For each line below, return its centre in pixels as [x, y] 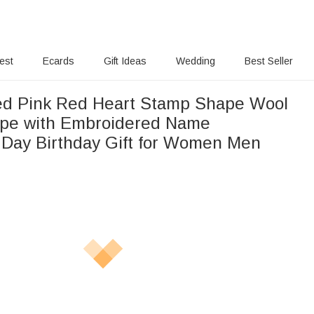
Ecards [59, 61]
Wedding [195, 61]
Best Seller [268, 61]
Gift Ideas [125, 61]
